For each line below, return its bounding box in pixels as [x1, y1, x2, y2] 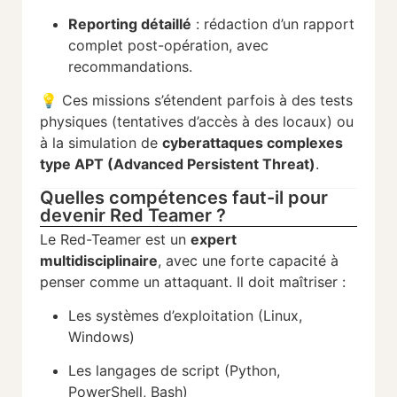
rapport [303, 14, 354, 33]
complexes [267, 134, 343, 152]
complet [68, 35, 128, 54]
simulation [68, 134, 141, 152]
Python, [230, 362, 280, 380]
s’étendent [154, 91, 227, 110]
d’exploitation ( [163, 306, 263, 324]
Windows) [68, 327, 135, 346]
